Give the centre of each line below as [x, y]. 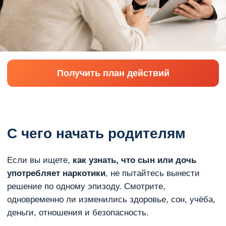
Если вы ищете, [40, 160]
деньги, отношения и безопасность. [78, 213]
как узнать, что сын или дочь [134, 160]
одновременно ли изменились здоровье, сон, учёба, [111, 200]
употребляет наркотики [56, 173]
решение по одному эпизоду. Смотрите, [86, 186]
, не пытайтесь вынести [153, 173]
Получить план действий [113, 73]
